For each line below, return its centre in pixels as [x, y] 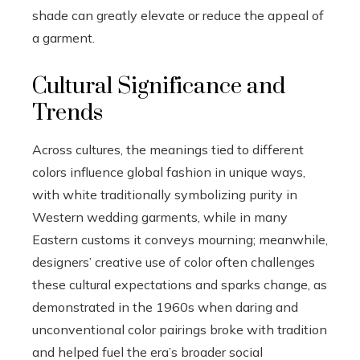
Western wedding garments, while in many [160, 217]
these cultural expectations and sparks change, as [180, 284]
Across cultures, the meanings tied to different [168, 149]
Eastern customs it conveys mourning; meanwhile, [180, 239]
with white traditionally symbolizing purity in [165, 194]
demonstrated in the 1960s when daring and [165, 307]
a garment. [63, 37]
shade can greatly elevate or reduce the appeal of [178, 15]
